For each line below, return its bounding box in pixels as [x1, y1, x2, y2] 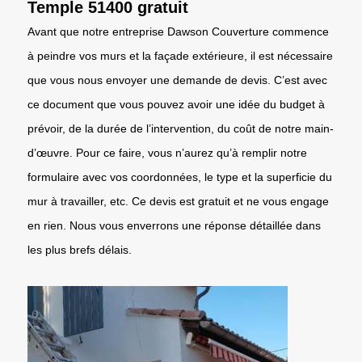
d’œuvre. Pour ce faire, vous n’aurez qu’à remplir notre [27, 145, 307, 159]
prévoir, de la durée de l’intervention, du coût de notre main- [27, 121, 334, 135]
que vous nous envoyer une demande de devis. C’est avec [27, 73, 327, 86]
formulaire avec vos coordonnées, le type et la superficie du [27, 170, 332, 183]
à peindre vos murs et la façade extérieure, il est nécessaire [27, 48, 333, 62]
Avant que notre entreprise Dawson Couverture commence [27, 24, 329, 38]
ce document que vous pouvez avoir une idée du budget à [27, 97, 325, 111]
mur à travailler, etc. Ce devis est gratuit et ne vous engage [27, 194, 329, 208]
